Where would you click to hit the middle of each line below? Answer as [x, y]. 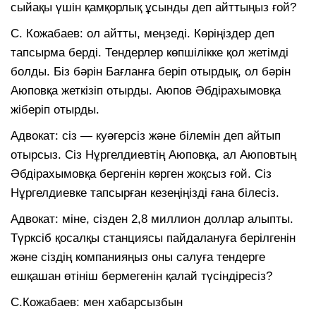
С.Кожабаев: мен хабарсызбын [97, 302]
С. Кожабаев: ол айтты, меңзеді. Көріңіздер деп [142, 33]
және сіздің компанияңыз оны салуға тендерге [138, 257]
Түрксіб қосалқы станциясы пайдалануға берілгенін [153, 238]
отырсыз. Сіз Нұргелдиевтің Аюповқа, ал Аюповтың [153, 154]
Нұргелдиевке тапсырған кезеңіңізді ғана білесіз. [145, 193]
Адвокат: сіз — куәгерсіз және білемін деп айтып [146, 135]
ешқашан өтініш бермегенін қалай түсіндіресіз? [141, 276]
